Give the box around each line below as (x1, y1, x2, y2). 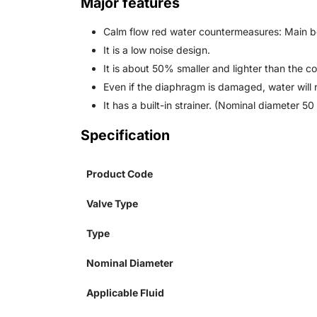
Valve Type (86, 197, 138, 210)
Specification (81, 127, 170, 144)
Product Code (86, 168, 153, 180)
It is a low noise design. (103, 44, 210, 57)
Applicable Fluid (86, 287, 164, 299)
